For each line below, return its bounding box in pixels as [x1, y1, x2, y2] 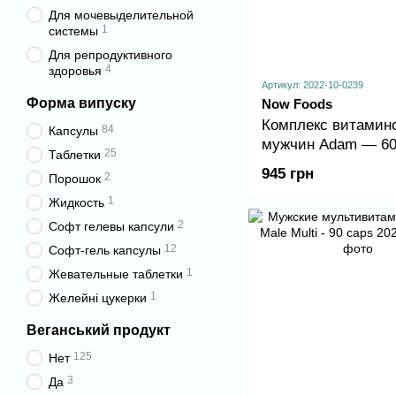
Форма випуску [27, 95, 136, 110]
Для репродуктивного [49, 48, 172, 62]
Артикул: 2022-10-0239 [262, 80, 363, 91]
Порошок [49, 171, 101, 186]
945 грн [262, 164, 314, 182]
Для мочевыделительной [49, 8, 194, 22]
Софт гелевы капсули [49, 219, 174, 233]
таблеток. [262, 156, 326, 173]
